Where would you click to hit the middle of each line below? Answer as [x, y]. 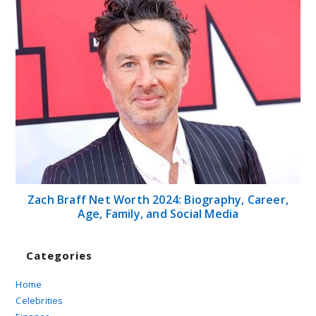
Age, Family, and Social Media [158, 213]
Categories [60, 255]
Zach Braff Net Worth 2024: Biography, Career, [158, 199]
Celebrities [39, 300]
